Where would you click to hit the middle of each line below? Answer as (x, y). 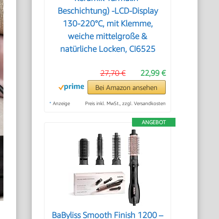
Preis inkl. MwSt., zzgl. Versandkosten (125, 103)
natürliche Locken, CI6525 (108, 49)
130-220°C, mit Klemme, (108, 23)
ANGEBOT (153, 122)
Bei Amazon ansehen (127, 87)
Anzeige (61, 103)
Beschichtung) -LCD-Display (108, 11)
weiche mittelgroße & (108, 36)
